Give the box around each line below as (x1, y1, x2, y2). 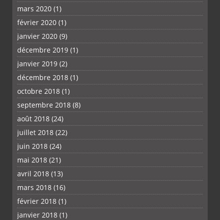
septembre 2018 (17, 100, 71, 110)
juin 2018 (17, 141, 48, 151)
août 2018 (17, 113, 50, 123)
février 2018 (17, 196, 56, 206)
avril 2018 (17, 168, 49, 178)
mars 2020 (17, 3, 52, 13)
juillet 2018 (17, 127, 54, 137)
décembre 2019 (17, 45, 68, 55)
